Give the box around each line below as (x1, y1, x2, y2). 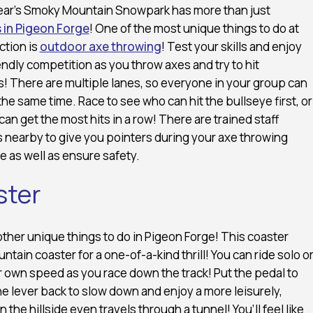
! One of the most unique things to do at (89, 20, 299, 36)
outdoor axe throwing (39, 38, 161, 54)
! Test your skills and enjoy (161, 38, 302, 54)
